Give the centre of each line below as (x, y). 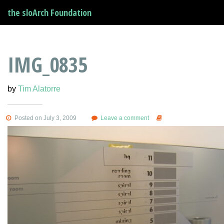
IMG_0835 (47, 64)
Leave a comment (125, 118)
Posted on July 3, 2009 (44, 118)
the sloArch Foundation (49, 12)
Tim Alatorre (39, 88)
